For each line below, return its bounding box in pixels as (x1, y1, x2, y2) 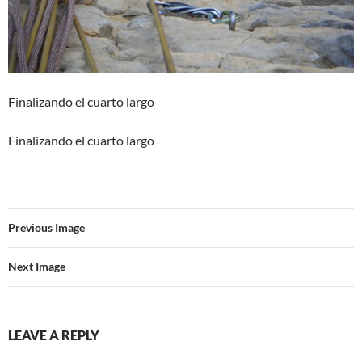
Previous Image (8, 221, 85, 234)
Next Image (8, 259, 65, 273)
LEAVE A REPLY (8, 327, 99, 343)
